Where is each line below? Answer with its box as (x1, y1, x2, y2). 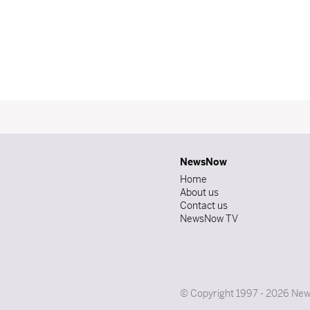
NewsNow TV (180, 212, 238, 226)
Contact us (180, 199, 228, 212)
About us (180, 186, 219, 199)
